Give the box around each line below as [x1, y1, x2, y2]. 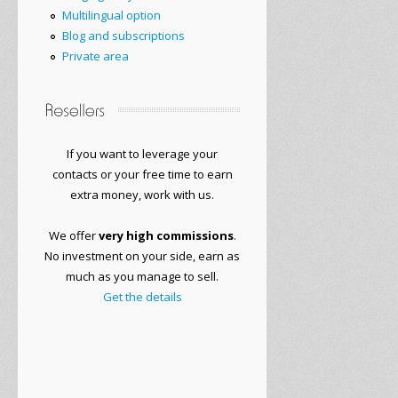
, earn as [193, 247, 240, 264]
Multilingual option [61, 6, 161, 23]
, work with [139, 186, 198, 203]
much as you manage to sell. [66, 267, 219, 284]
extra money [70, 186, 139, 203]
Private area [61, 47, 129, 64]
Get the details [102, 288, 182, 305]
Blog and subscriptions [61, 27, 185, 44]
